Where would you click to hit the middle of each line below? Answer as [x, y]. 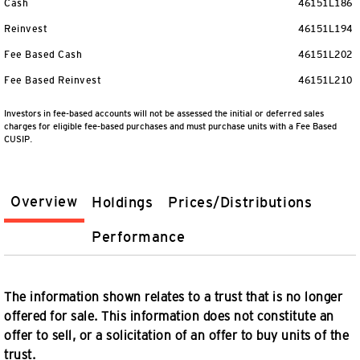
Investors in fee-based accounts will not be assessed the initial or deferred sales [164, 113]
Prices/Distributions [240, 202]
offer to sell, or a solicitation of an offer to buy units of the [176, 335]
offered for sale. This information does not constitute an [169, 316]
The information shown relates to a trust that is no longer [173, 297]
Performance [139, 237]
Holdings [123, 202]
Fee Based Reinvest [53, 80]
